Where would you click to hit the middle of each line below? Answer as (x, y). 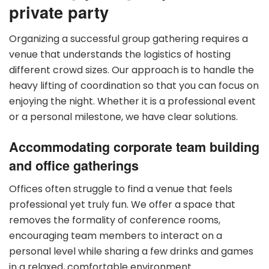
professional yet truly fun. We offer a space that (122, 205)
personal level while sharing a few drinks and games (131, 252)
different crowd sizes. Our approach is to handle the (131, 70)
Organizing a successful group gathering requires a (128, 38)
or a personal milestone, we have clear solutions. (123, 116)
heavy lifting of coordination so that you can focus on (134, 85)
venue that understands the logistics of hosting (120, 54)
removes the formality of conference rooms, (115, 220)
